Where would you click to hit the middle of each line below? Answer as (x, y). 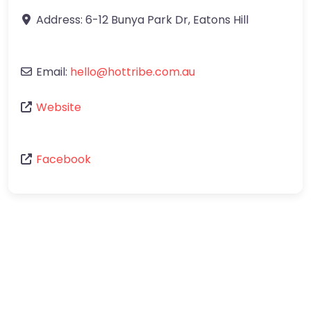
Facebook (64, 159)
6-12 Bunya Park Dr (137, 19)
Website (59, 107)
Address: (61, 19)
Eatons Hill (221, 19)
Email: (53, 72)
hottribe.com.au (151, 72)
